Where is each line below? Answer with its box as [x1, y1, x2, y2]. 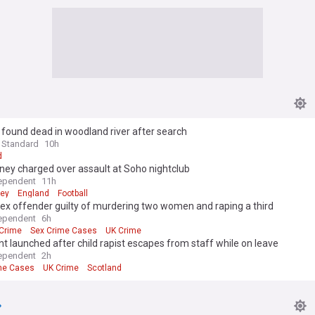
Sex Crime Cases [30, 225, 97, 236]
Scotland [87, 262, 122, 273]
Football [58, 188, 88, 198]
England [18, 188, 49, 198]
